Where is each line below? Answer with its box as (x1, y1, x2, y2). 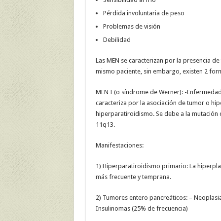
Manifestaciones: (95, 142, 144, 149)
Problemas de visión (103, 23, 160, 31)
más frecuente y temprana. (95, 173, 171, 181)
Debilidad (103, 36, 131, 44)
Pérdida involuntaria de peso (103, 9, 184, 17)
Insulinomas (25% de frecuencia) (95, 205, 188, 213)
